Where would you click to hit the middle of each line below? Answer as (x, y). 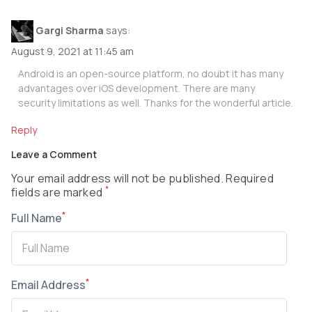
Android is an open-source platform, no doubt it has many (151, 73)
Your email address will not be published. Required (143, 178)
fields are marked (58, 192)
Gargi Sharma (70, 30)
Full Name (37, 218)
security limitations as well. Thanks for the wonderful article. (156, 102)
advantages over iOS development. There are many (136, 88)
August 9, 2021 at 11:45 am (72, 51)
